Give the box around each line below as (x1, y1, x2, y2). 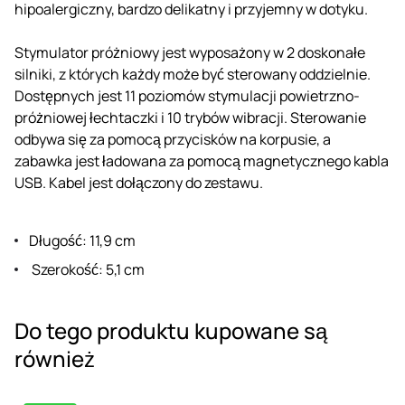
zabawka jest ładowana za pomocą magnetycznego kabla (14, 150, 389, 171)
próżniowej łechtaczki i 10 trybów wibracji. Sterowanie (14, 107, 366, 127)
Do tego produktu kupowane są (14, 315, 327, 345)
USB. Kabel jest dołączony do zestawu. (14, 172, 263, 193)
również (14, 343, 95, 373)
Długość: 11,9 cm (29, 230, 136, 250)
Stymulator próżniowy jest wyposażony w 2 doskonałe (14, 42, 365, 62)
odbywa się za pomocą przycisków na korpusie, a (14, 128, 331, 149)
